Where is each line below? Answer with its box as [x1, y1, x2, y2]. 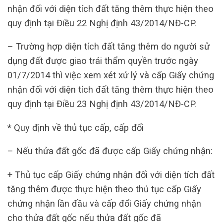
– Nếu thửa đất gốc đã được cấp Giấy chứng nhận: [7, 146, 213, 157]
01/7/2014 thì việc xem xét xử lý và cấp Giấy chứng [7, 70, 214, 81]
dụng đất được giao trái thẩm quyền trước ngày [7, 55, 198, 66]
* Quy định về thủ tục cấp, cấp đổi [7, 122, 144, 133]
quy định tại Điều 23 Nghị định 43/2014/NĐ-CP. [7, 99, 196, 110]
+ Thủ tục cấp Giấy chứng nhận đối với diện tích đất [7, 169, 215, 180]
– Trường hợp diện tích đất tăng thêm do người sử [7, 41, 210, 52]
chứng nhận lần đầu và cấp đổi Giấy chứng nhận [7, 198, 201, 209]
